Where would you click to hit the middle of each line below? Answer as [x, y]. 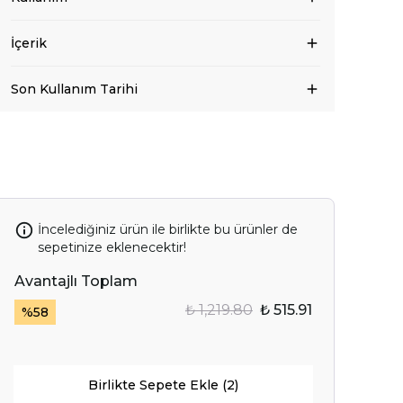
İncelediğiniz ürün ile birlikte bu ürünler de [167, 229]
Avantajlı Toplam [76, 281]
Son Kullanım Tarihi [74, 89]
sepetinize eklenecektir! [112, 247]
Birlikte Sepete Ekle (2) [163, 385]
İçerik [29, 43]
